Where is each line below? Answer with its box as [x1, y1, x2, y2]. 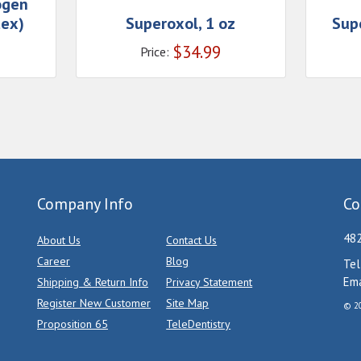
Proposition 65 [37, 317, 108, 332]
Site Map [166, 296, 210, 311]
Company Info [37, 193, 133, 215]
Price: [140, 44, 169, 60]
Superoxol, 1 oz [126, 13, 235, 35]
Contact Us [166, 233, 218, 248]
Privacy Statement [166, 275, 253, 290]
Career [37, 254, 70, 269]
